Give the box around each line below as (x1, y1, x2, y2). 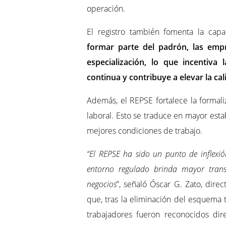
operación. (87, 3, 125, 15)
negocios (87, 179, 117, 190)
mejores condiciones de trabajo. (87, 125, 202, 137)
